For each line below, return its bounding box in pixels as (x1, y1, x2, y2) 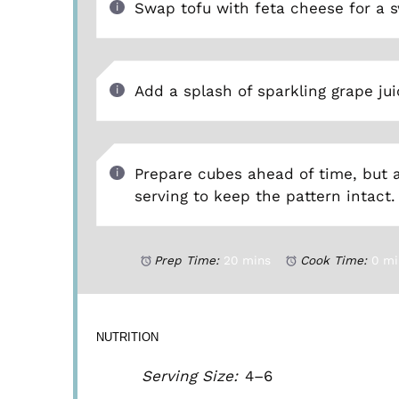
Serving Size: (142, 366, 239, 385)
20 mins (224, 253, 272, 268)
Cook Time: (299, 253, 367, 268)
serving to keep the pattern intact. (134, 186, 395, 205)
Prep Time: (154, 253, 220, 268)
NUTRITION (96, 330, 159, 344)
